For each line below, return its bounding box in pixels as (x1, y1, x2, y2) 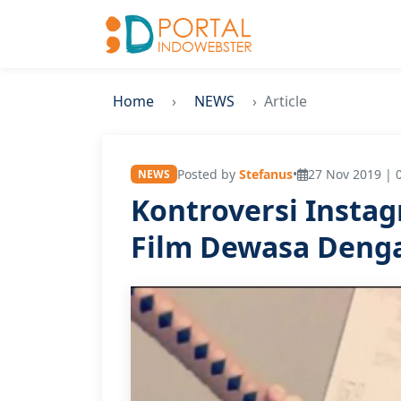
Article (264, 91, 307, 111)
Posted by (176, 166, 239, 183)
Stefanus (238, 166, 293, 183)
